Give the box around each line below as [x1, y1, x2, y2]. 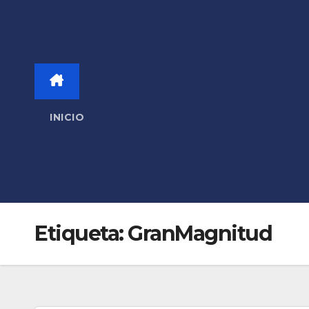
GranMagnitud [128, 220, 272, 246]
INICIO [50, 110, 84, 123]
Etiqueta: [34, 220, 128, 246]
